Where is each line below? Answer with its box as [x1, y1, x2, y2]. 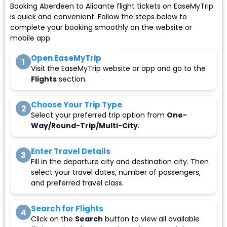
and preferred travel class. [31, 178, 124, 188]
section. [57, 74, 87, 85]
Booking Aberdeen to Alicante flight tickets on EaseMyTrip [10, 1, 213, 12]
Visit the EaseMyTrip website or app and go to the [31, 63, 206, 74]
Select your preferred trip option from [31, 110, 167, 121]
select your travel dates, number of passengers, [31, 167, 201, 178]
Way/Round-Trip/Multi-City [31, 121, 138, 131]
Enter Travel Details [31, 146, 110, 157]
